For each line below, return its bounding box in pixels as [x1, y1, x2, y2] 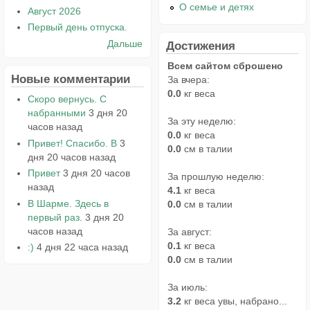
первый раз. [27, 211, 82, 223]
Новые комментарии [11, 71, 130, 86]
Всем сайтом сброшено [167, 60, 283, 71]
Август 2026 [27, 5, 81, 17]
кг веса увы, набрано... [181, 295, 287, 307]
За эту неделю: [167, 115, 236, 127]
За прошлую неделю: [167, 170, 264, 182]
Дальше [107, 37, 143, 49]
